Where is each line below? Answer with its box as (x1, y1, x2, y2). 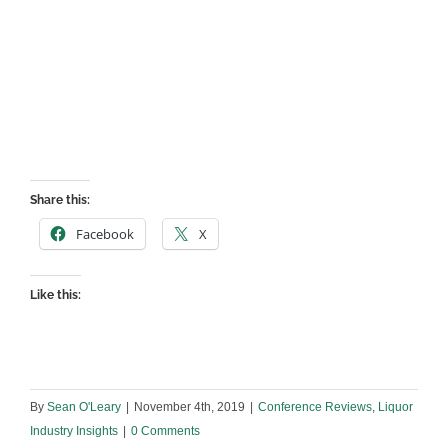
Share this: (30, 193, 90, 208)
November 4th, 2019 (134, 400, 245, 415)
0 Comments (131, 424, 200, 439)
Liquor (378, 400, 413, 415)
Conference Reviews (258, 400, 372, 415)
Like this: (30, 288, 81, 303)
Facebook (76, 225, 134, 244)
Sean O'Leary (47, 400, 121, 415)
